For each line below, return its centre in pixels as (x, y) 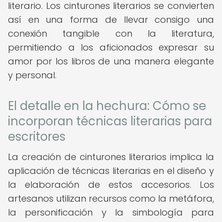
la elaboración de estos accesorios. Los (111, 185)
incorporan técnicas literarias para (110, 121)
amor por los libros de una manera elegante (111, 61)
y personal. (32, 75)
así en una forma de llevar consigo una (111, 20)
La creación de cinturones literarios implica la (111, 157)
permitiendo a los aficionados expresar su (111, 47)
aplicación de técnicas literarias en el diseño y (111, 171)
